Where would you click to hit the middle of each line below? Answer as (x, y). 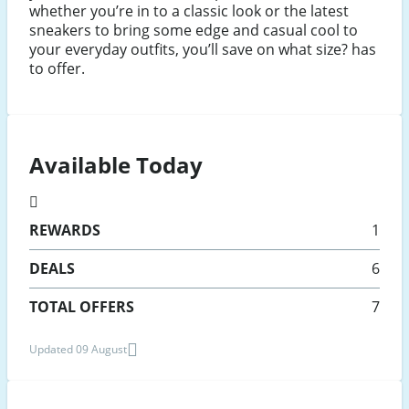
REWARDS (65, 230)
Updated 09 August (78, 349)
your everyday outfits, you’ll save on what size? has (203, 50)
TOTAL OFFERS (82, 306)
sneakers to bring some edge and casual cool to (194, 31)
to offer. (57, 69)
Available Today (116, 164)
